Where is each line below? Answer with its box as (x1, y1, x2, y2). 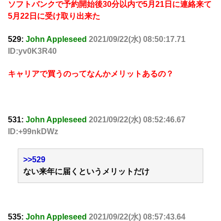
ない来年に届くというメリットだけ (23, 167, 149, 176)
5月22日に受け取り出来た (8, 12, 100, 21)
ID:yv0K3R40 (8, 46, 57, 55)
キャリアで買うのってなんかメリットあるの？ (8, 70, 174, 78)
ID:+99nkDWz (8, 127, 58, 136)
